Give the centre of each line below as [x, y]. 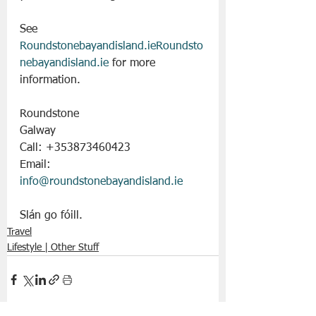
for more [134, 64]
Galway [38, 132]
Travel [19, 232]
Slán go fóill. [53, 216]
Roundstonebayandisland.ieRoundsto [111, 47]
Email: [37, 165]
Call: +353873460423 [75, 148]
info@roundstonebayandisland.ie [101, 182]
